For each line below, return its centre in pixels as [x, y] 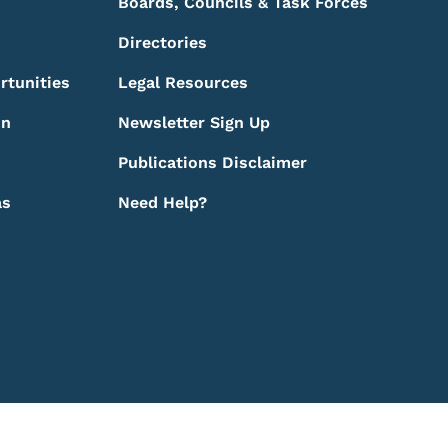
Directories [162, 42]
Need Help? [162, 202]
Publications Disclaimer [212, 162]
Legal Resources [182, 82]
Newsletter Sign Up [193, 122]
